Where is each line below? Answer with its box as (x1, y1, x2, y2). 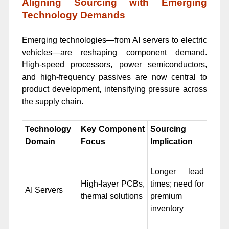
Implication (150, 136, 193, 146)
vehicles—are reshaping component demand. (21, 48, 208, 57)
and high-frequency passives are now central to (21, 72, 208, 81)
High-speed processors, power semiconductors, (21, 60, 208, 69)
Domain (25, 136, 55, 146)
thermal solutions (80, 191, 143, 200)
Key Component (80, 124, 145, 133)
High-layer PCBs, (80, 179, 145, 188)
